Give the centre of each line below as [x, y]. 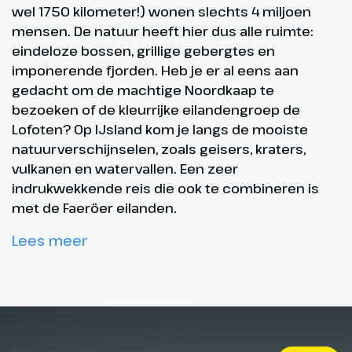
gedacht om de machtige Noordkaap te [143, 90]
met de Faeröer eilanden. [94, 208]
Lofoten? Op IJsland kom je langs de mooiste [160, 130]
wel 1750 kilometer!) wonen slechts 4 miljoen [161, 12]
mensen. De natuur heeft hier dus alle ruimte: [163, 31]
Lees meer [49, 241]
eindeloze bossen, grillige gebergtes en [143, 51]
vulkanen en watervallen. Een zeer [125, 169]
